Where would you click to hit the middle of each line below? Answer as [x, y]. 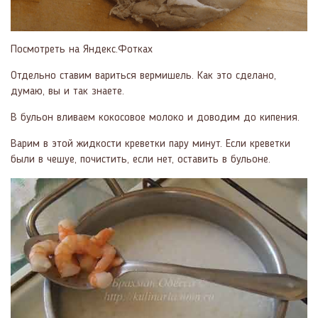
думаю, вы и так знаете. [67, 92]
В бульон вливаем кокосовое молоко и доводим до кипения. [155, 118]
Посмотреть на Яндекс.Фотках [82, 50]
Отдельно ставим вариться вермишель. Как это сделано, [143, 76]
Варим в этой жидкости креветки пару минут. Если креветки [150, 144]
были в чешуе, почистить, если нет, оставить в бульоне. [141, 160]
